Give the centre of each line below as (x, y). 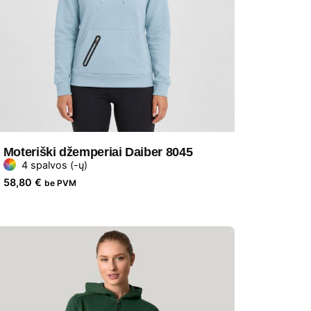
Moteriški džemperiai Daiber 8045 (98, 152)
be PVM (60, 183)
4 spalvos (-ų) (54, 165)
